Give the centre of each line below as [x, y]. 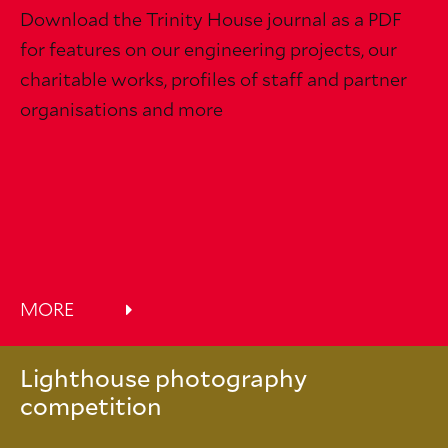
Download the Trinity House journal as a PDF [211, 21]
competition [91, 408]
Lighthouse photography [163, 380]
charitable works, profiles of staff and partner [213, 81]
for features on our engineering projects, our [208, 51]
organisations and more [121, 111]
